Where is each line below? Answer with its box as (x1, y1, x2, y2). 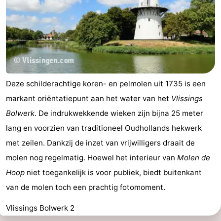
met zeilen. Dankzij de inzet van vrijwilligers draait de (6, 138, 195, 148)
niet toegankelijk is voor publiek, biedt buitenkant (25, 168, 202, 178)
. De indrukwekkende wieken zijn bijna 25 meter (35, 109, 203, 118)
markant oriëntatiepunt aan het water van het (6, 94, 171, 104)
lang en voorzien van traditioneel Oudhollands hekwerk (6, 123, 202, 133)
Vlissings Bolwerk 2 (6, 203, 74, 213)
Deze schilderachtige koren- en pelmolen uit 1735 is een (6, 79, 206, 89)
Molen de (177, 153, 210, 163)
